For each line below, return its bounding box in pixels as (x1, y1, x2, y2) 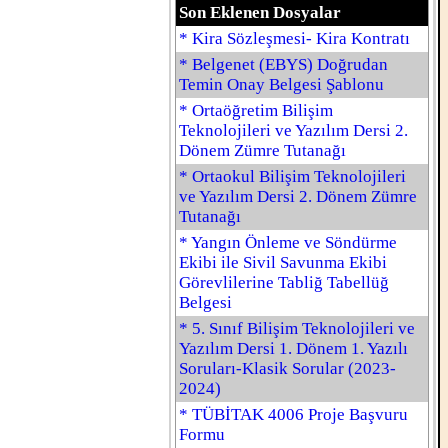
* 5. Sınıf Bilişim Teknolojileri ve (179, 319, 415, 338)
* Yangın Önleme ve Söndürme (179, 233, 397, 252)
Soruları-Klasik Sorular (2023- (179, 359, 396, 378)
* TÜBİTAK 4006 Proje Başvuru (179, 405, 408, 424)
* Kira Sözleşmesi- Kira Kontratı (179, 29, 410, 48)
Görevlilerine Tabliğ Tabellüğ (179, 273, 389, 292)
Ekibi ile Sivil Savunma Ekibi (179, 253, 387, 272)
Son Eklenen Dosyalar (179, 3, 341, 22)
